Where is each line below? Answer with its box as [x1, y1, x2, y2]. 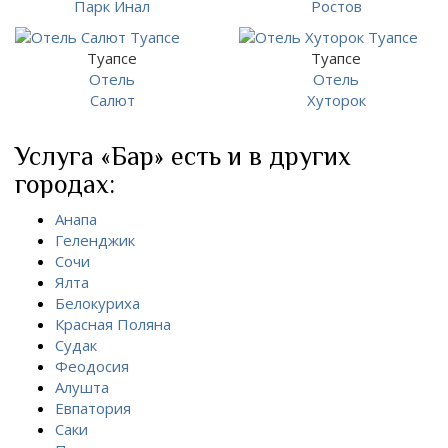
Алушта [55, 377, 109, 397]
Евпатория [55, 398, 131, 418]
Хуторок [306, 90, 366, 110]
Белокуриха [55, 293, 140, 313]
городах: [15, 169, 115, 199]
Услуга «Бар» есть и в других [15, 141, 351, 171]
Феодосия [55, 356, 129, 376]
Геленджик [55, 230, 135, 250]
